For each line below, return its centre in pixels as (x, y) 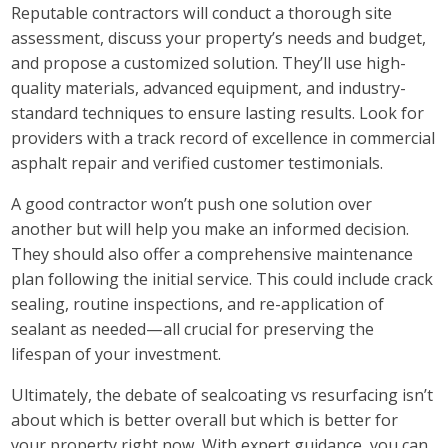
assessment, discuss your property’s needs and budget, (219, 37)
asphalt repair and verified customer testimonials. (197, 162)
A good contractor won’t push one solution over (192, 204)
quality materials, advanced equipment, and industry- (209, 87)
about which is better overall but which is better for (205, 420)
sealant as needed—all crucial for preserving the (193, 329)
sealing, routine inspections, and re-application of (198, 304)
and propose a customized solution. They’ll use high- (209, 62)
